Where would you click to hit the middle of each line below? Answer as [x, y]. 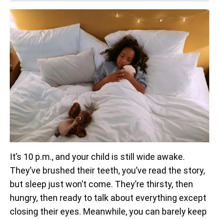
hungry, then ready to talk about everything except [108, 198]
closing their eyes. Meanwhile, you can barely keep [108, 211]
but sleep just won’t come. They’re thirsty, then [101, 184]
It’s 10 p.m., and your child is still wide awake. [97, 157]
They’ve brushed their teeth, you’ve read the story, [107, 170]
